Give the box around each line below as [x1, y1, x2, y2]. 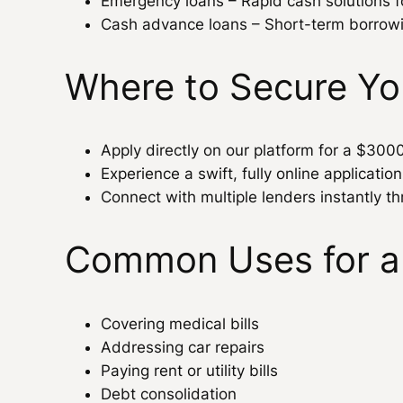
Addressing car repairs [101, 337, 264, 356]
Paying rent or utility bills [101, 361, 278, 380]
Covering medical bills [101, 314, 259, 333]
